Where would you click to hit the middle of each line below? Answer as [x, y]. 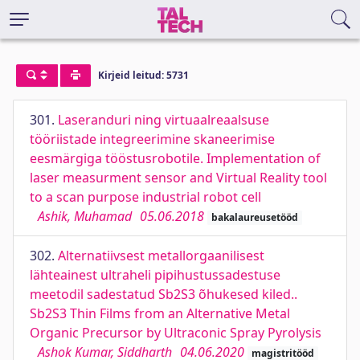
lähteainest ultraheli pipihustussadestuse [155, 275]
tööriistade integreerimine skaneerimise [152, 139]
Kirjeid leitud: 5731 [143, 76]
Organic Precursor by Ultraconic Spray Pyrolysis [176, 333]
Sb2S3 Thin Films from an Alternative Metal [160, 313]
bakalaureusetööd [254, 217]
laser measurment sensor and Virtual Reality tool [178, 178]
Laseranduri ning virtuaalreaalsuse [164, 120]
